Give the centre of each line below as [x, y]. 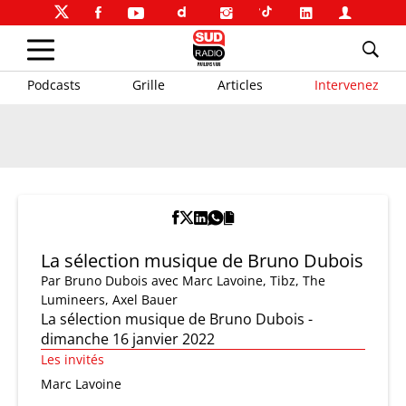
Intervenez [346, 84]
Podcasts [54, 84]
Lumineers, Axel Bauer [109, 300]
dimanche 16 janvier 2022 [128, 339]
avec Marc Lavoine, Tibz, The [238, 280]
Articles [240, 84]
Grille [149, 84]
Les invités [72, 359]
